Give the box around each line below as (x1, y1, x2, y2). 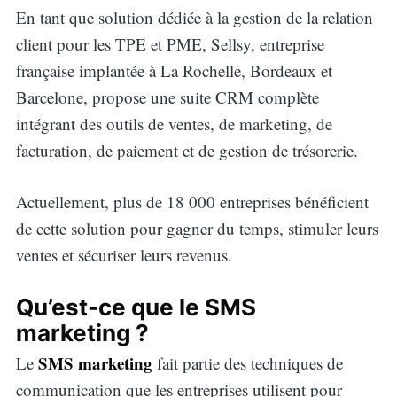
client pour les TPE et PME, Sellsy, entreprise (15, 32, 324, 55)
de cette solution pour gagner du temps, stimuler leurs (15, 217, 378, 240)
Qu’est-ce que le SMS (15, 292, 256, 321)
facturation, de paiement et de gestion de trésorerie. (15, 138, 358, 161)
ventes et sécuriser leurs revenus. (15, 244, 232, 267)
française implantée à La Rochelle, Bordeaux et (15, 58, 332, 82)
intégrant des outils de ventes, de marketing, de (15, 112, 332, 135)
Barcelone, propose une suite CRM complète (15, 85, 319, 108)
